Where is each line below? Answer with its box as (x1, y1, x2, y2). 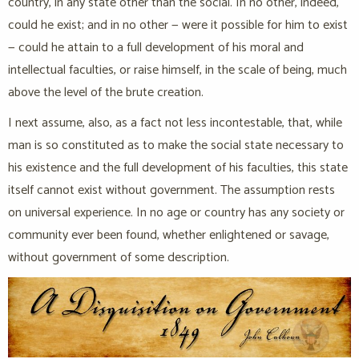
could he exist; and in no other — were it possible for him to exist (8, 14, 348, 37)
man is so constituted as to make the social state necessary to (8, 135, 344, 157)
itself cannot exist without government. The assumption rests (8, 179, 335, 202)
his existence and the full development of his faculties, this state (8, 157, 348, 179)
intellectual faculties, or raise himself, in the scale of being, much (8, 59, 347, 82)
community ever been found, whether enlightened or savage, (8, 224, 329, 247)
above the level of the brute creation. (8, 82, 204, 104)
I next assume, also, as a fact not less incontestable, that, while (8, 112, 342, 135)
